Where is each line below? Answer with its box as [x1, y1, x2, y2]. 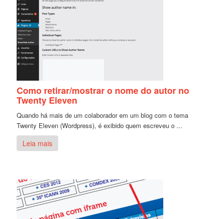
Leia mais [22, 138, 53, 148]
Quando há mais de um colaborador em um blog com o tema [17, 110, 189, 120]
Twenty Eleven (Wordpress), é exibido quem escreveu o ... [17, 120, 183, 130]
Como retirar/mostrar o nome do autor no [17, 84, 190, 97]
